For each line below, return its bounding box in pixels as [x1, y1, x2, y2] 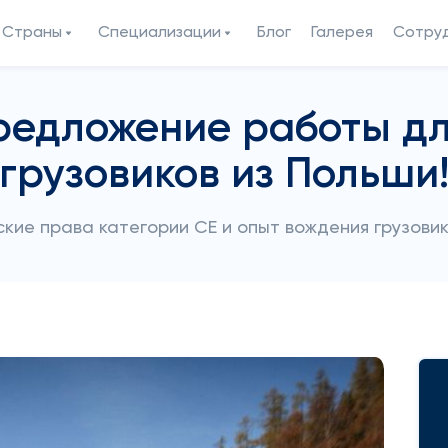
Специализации [98, 24, 221, 41]
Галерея [311, 24, 373, 41]
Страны [2, 24, 62, 41]
